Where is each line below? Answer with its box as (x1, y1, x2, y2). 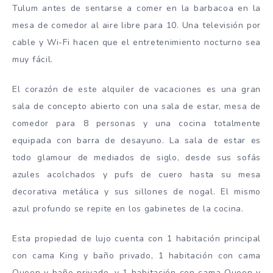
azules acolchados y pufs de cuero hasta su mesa (12, 168, 261, 180)
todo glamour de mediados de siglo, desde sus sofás (12, 151, 261, 163)
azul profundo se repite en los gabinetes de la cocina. (12, 202, 244, 214)
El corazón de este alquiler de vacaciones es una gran (12, 83, 261, 95)
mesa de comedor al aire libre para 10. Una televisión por (12, 19, 261, 32)
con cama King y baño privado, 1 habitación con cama (12, 249, 261, 261)
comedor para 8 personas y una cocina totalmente (12, 117, 261, 129)
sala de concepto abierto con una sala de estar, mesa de (12, 100, 261, 112)
